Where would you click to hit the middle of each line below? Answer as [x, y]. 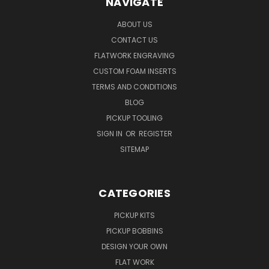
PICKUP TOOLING [134, 118]
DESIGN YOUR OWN [134, 246]
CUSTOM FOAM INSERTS [134, 71]
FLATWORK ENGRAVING [134, 55]
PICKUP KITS [134, 215]
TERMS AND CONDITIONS [134, 86]
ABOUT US [134, 24]
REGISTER [156, 133]
